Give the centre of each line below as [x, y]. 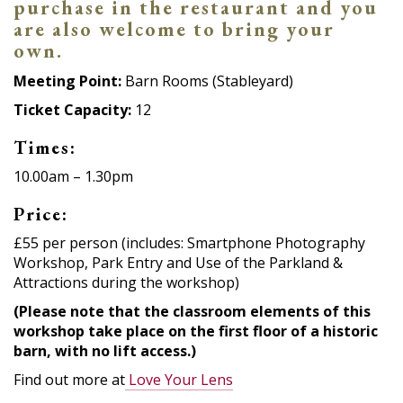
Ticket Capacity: [72, 109]
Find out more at [69, 379]
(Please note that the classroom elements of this [192, 311]
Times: [45, 147]
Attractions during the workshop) [126, 282]
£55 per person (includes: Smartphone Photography [189, 242]
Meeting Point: [67, 81]
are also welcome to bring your [174, 29]
